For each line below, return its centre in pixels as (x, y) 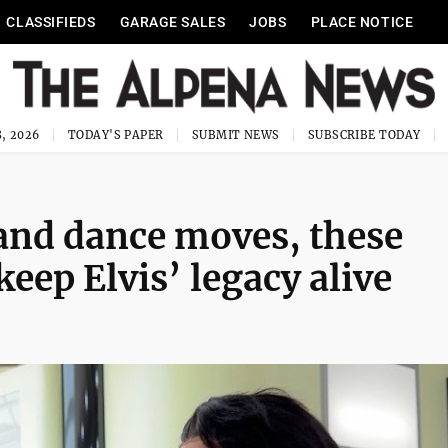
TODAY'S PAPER (115, 135)
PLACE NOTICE (362, 22)
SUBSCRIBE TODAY (364, 135)
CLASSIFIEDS (51, 22)
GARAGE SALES (172, 22)
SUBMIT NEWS (235, 135)
